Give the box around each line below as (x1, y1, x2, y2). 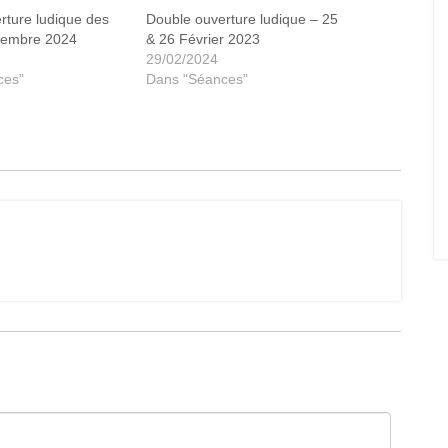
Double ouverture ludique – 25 (145, 11, 338, 27)
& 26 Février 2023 (145, 31, 260, 47)
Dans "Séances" (145, 71, 248, 87)
